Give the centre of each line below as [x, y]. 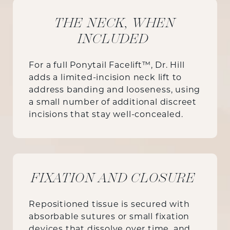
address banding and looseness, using [115, 91]
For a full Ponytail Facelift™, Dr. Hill [107, 66]
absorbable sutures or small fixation [109, 217]
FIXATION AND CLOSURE [115, 178]
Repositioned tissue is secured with [109, 205]
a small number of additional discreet [113, 103]
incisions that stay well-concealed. [106, 115]
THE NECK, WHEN [115, 23]
